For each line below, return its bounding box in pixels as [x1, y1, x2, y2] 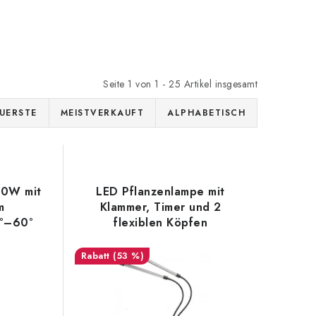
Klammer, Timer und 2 [99, 199, 221, 215]
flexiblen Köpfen [114, 214, 208, 231]
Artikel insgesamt [181, 77, 257, 91]
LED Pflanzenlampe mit [96, 183, 225, 200]
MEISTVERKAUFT [60, 107, 144, 119]
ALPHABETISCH [167, 107, 245, 119]
